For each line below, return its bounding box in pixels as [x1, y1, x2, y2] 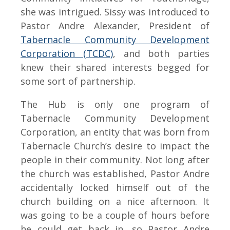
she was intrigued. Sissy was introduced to [21, 6, 209, 18]
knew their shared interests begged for [21, 61, 209, 73]
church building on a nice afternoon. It [21, 195, 209, 207]
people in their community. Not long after [21, 154, 209, 166]
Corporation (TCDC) [21, 47, 113, 60]
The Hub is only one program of [21, 98, 209, 110]
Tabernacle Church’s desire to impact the [21, 140, 209, 152]
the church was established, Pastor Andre [21, 167, 209, 180]
